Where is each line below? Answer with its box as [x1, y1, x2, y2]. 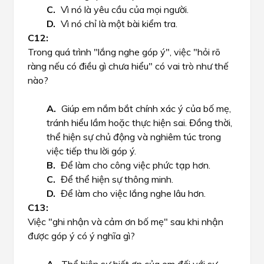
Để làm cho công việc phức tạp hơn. [61, 159, 210, 171]
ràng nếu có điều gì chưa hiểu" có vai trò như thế [28, 60, 229, 72]
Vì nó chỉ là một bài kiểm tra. [61, 18, 177, 29]
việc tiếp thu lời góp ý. [47, 145, 136, 157]
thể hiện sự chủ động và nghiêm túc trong [47, 131, 221, 143]
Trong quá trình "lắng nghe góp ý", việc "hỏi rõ [28, 46, 220, 58]
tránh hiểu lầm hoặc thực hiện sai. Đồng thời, [47, 117, 232, 128]
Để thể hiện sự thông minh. [61, 173, 173, 185]
